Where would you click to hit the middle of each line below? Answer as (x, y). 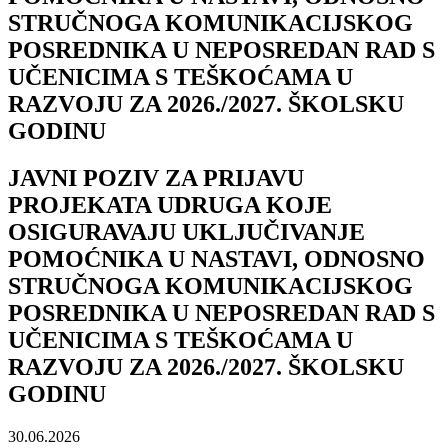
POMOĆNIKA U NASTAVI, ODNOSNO (216, 258)
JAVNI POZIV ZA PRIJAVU (156, 177)
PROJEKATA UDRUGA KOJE (170, 204)
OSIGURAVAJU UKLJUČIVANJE (186, 231)
